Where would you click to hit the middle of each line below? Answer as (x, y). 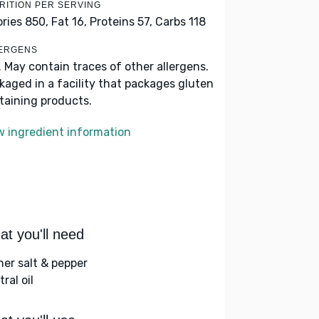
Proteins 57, (121, 22)
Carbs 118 (181, 22)
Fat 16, (69, 22)
